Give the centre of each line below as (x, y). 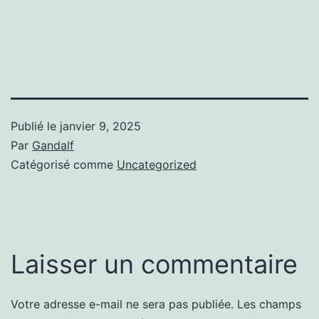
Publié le (35, 126)
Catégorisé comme (64, 164)
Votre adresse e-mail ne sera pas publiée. (122, 304)
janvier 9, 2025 (100, 126)
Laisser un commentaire (154, 264)
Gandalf (53, 145)
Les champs (269, 304)
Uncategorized (157, 164)
